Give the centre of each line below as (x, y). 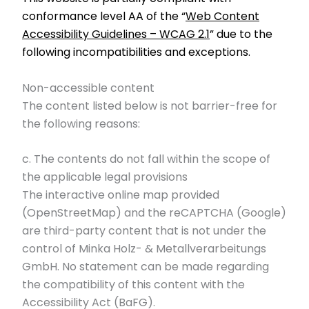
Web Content (222, 17)
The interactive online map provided (121, 195)
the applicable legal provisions (105, 177)
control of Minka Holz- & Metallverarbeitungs (144, 249)
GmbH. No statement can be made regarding (146, 267)
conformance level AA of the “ (104, 17)
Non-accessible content (88, 88)
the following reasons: (81, 123)
